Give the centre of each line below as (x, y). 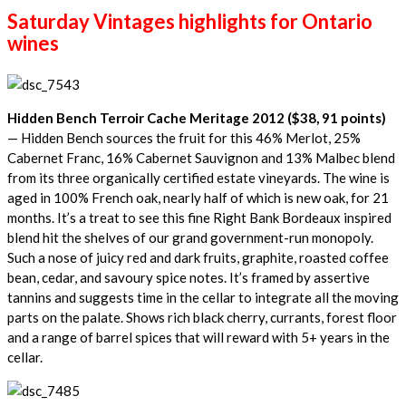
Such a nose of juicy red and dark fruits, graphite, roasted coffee (198, 257)
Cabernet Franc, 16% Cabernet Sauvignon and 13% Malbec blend (201, 157)
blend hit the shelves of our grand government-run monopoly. (190, 237)
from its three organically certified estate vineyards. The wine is (198, 177)
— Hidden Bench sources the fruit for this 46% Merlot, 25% (184, 137)
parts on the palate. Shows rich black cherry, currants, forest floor (202, 317)
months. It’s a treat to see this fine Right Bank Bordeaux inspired (199, 217)
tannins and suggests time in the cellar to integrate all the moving (203, 297)
